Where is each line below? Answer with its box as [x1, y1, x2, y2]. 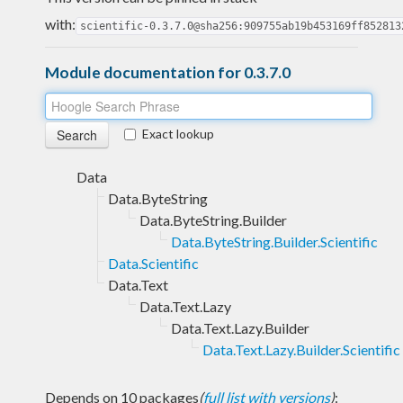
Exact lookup [142, 125, 214, 141]
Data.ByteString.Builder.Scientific [171, 232, 378, 250]
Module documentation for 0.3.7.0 [45, 62, 291, 82]
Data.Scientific [108, 254, 199, 272]
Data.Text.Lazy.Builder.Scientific [202, 340, 400, 358]
